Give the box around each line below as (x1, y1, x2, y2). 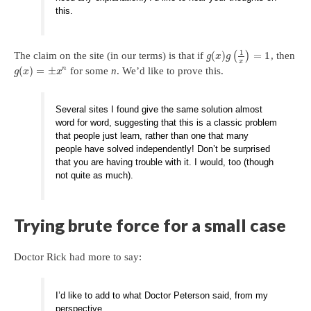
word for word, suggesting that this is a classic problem (56, 117, 278, 128)
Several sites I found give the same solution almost (56, 104, 263, 115)
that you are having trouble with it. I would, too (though (56, 157, 274, 168)
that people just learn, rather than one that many (56, 131, 249, 142)
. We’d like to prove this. (117, 65, 224, 76)
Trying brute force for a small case (14, 214, 286, 235)
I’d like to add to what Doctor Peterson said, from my (56, 290, 269, 301)
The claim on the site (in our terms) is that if (14, 50, 206, 62)
